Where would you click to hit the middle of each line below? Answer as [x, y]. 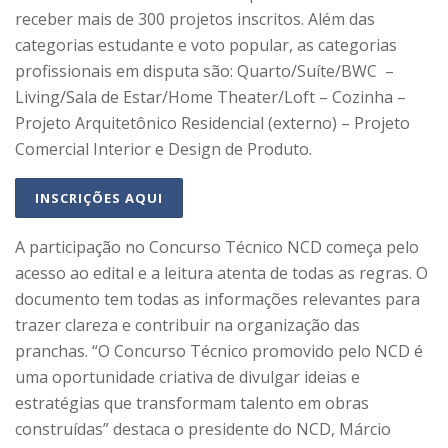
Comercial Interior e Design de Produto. [163, 148]
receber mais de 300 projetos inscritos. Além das [195, 18]
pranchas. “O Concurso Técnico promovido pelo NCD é [219, 350]
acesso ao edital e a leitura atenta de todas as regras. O [221, 272]
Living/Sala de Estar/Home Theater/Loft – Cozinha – [210, 96]
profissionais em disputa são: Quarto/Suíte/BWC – [206, 70]
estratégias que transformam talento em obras [192, 402]
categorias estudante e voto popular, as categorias [206, 44]
